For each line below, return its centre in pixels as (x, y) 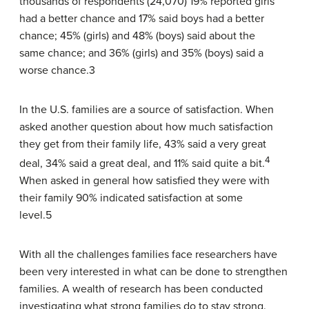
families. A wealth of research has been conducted (141, 289)
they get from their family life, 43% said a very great (143, 144)
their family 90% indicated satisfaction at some (131, 198)
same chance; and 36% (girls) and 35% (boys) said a (141, 53)
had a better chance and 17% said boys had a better (142, 18)
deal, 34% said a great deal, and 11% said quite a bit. (142, 163)
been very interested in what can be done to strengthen (153, 271)
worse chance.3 (57, 70)
